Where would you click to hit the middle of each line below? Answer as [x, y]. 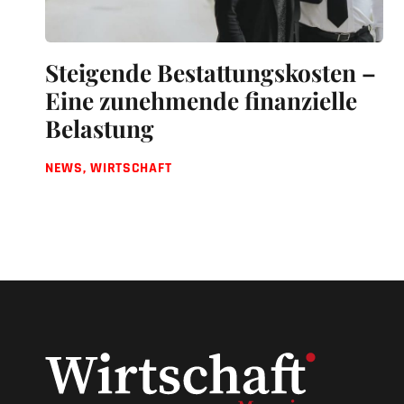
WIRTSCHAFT [131, 169]
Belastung [100, 129]
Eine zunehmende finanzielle [201, 101]
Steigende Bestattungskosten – [211, 73]
